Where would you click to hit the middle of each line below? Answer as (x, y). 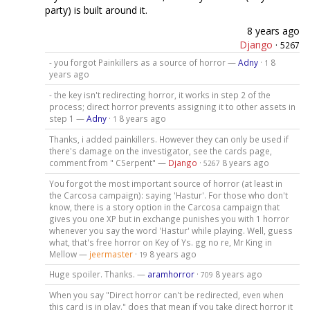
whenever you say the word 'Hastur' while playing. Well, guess (171, 230)
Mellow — (69, 254)
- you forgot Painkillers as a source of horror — (143, 62)
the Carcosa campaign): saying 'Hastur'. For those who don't (168, 195)
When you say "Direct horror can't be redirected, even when (166, 295)
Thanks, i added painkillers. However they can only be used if (168, 139)
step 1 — (67, 118)
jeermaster (111, 254)
